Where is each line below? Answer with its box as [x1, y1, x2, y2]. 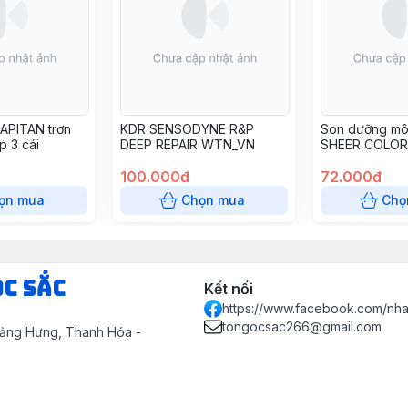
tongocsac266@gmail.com [222, 319, 382, 334]
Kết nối [204, 280, 253, 298]
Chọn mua [181, 192, 245, 208]
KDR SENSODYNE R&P [120, 121, 254, 137]
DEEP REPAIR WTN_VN [120, 137, 255, 152]
